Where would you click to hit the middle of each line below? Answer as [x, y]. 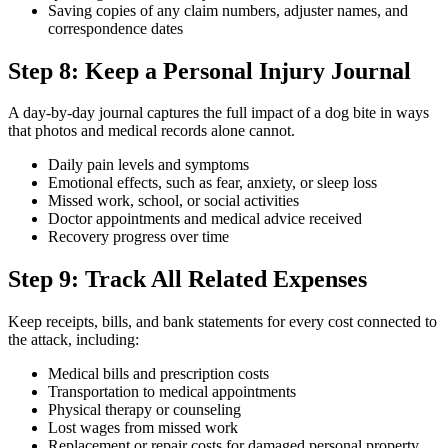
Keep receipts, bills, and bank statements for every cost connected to [222, 322]
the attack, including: [73, 340]
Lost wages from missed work [143, 428]
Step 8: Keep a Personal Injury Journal [209, 70]
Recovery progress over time [138, 237]
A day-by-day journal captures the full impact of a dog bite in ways [218, 113]
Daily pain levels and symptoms [148, 165]
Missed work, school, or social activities [173, 201]
